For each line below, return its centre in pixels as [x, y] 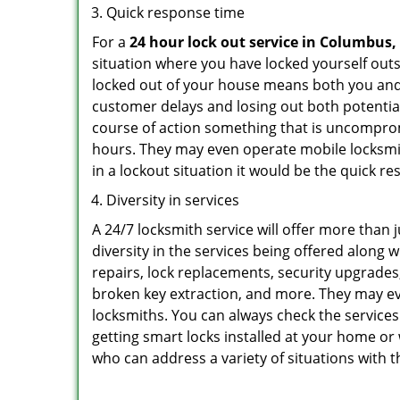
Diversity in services [173, 200]
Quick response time [175, 12]
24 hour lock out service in [223, 42]
